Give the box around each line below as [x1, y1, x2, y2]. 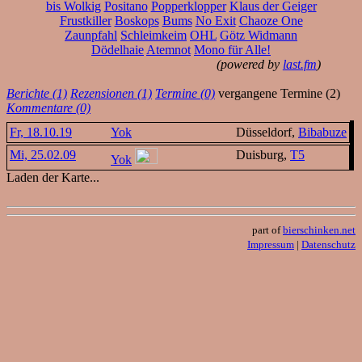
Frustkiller [59, 13, 112, 27]
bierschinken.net [283, 223, 356, 236]
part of [252, 223, 283, 236]
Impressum [247, 238, 294, 250]
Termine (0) [155, 86, 215, 100]
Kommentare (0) [6, 100, 90, 115]
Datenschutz [301, 238, 356, 250]
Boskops [114, 13, 159, 27]
